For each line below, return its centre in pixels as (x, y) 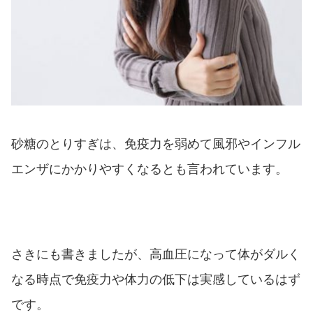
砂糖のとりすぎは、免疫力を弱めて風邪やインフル (156, 144)
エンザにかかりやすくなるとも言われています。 (150, 169)
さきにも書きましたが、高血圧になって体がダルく (156, 255)
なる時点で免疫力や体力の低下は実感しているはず (156, 280)
